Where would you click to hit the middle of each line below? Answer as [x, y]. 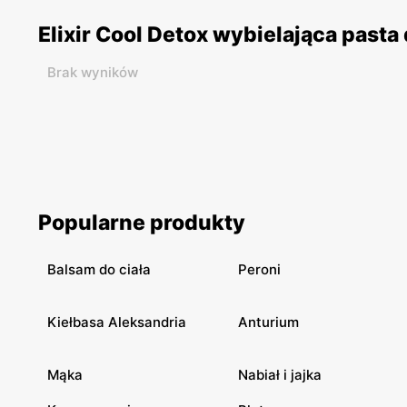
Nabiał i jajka [280, 375]
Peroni [259, 269]
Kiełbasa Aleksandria [117, 322]
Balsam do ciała [99, 269]
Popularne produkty [142, 223]
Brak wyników [93, 72]
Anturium [268, 322]
